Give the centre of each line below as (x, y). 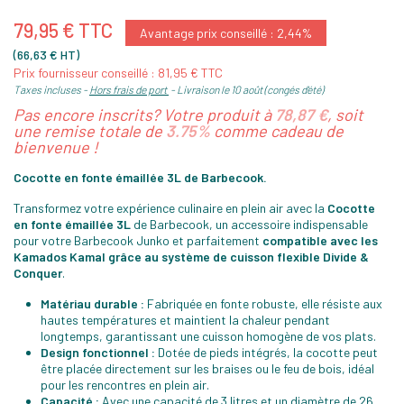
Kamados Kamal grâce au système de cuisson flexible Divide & (191, 257)
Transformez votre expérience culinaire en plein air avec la (170, 208)
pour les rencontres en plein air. (125, 385)
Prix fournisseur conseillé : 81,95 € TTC (118, 73)
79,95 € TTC (65, 30)
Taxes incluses (48, 90)
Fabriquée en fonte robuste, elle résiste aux (263, 304)
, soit (345, 115)
